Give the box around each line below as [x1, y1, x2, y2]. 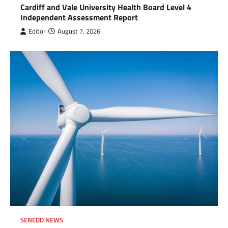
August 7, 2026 [58, 26, 100, 36]
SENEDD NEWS [20, 215, 63, 225]
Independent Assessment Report [20, 11, 138, 23]
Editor [28, 26, 46, 36]
